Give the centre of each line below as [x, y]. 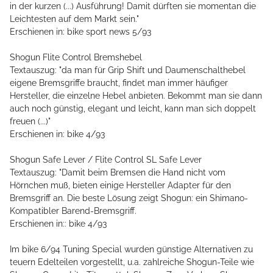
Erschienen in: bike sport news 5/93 [80, 32]
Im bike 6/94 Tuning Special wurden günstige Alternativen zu [131, 250]
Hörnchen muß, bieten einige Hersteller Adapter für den [120, 186]
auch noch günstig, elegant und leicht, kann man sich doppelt [133, 109]
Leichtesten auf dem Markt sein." [74, 19]
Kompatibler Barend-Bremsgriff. [73, 211]
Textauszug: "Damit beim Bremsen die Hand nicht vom [118, 173]
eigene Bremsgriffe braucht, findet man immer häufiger [119, 83]
